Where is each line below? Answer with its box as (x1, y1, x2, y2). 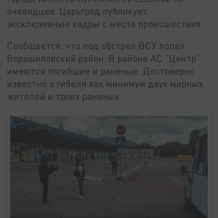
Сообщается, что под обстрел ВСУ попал (7, 40, 185, 52)
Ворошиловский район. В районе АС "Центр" (7, 53, 200, 64)
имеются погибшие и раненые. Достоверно (7, 65, 195, 77)
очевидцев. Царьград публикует (7, 5, 148, 17)
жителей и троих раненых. (7, 91, 122, 102)
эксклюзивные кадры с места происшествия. (7, 18, 204, 29)
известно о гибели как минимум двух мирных (7, 78, 203, 90)
